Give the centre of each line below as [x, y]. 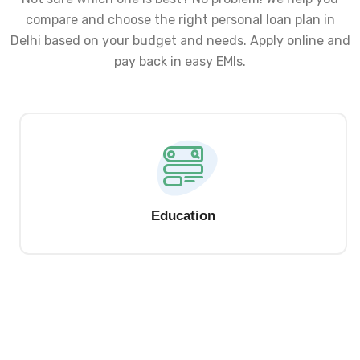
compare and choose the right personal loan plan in [180, 19]
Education [180, 215]
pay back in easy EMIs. [180, 61]
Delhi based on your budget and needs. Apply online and [180, 40]
